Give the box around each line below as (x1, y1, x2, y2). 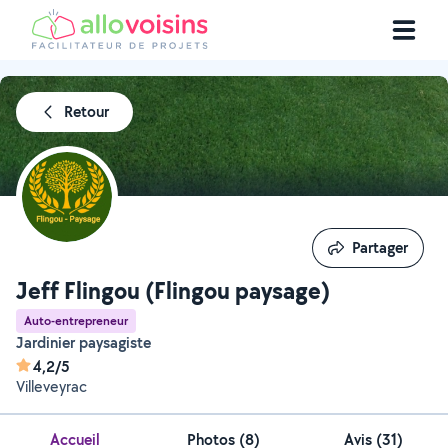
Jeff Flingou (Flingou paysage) (16, 274, 330, 306)
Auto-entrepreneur (24, 312, 128, 329)
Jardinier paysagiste (24, 332, 151, 353)
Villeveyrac (16, 376, 87, 397)
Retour (64, 101, 109, 122)
